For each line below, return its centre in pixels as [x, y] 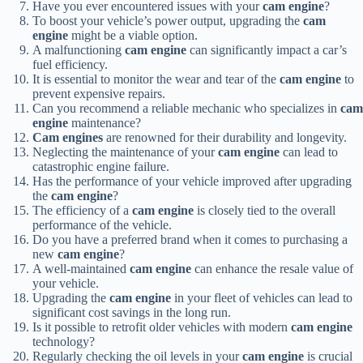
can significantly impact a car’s [267, 50]
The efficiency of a [82, 211]
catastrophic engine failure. [101, 167]
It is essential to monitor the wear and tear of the [156, 79]
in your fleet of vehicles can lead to [262, 298]
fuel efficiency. [70, 65]
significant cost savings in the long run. [132, 313]
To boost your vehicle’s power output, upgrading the [168, 21]
